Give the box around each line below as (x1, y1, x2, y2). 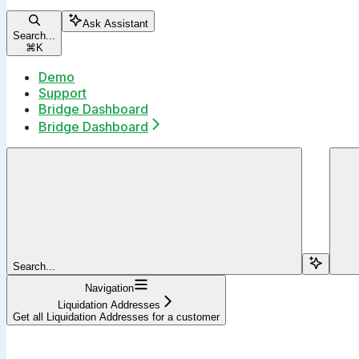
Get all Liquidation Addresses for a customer (13, 310, 220, 323)
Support (38, 84, 87, 101)
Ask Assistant (83, 17, 148, 30)
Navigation (84, 281, 134, 294)
